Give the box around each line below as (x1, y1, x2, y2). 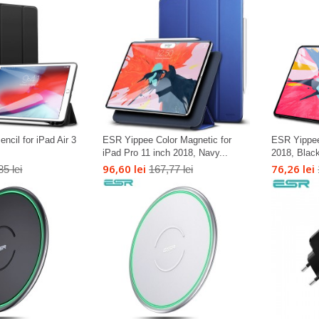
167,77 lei (148, 163, 193, 176)
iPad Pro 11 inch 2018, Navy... (102, 147, 228, 159)
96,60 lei (102, 162, 146, 177)
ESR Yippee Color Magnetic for (102, 135, 231, 146)
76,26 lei (271, 162, 315, 177)
